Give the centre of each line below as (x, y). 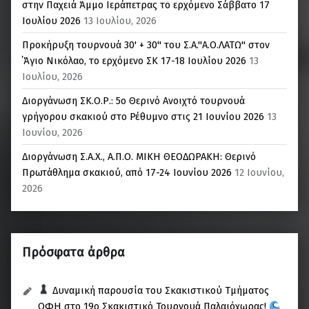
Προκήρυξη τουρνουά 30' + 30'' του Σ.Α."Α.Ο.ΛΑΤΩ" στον (146, 44)
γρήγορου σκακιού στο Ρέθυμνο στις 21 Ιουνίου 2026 (143, 116)
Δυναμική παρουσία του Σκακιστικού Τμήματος (159, 290)
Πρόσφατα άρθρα (73, 253)
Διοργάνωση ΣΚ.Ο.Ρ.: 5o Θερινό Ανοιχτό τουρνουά (133, 100)
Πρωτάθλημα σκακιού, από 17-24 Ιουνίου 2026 (127, 172)
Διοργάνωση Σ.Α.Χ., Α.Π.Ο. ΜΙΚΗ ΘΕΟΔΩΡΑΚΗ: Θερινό (139, 156)
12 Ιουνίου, (259, 172)
